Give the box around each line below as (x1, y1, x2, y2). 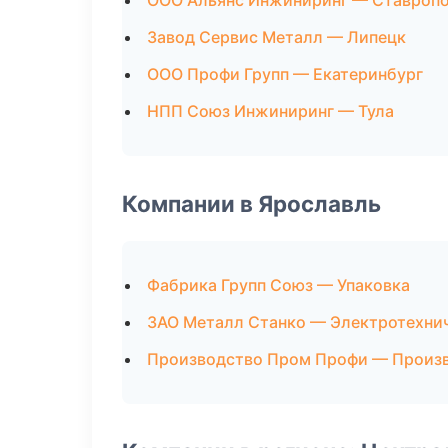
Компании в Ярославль (122, 190, 381, 217)
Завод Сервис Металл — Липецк (147, 27, 406, 47)
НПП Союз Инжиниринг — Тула (147, 101, 394, 121)
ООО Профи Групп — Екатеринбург (147, 64, 423, 84)
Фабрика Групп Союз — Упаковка (147, 275, 410, 295)
